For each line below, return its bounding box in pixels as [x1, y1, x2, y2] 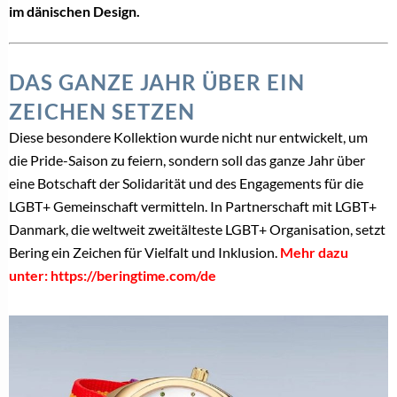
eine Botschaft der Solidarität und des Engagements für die [9, 175, 363, 192]
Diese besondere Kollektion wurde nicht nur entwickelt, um [9, 128, 368, 146]
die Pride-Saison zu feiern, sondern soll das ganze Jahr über [9, 152, 365, 169]
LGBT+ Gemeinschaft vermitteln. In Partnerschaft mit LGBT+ [9, 198, 377, 215]
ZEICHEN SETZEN [9, 98, 195, 125]
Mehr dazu [280, 244, 348, 261]
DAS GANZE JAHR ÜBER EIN [9, 69, 305, 96]
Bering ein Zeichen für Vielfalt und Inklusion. [9, 244, 280, 261]
